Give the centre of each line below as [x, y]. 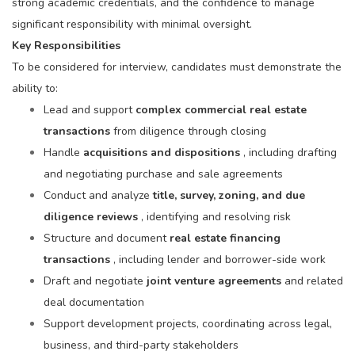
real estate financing [225, 238]
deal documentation [94, 302]
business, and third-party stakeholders [141, 345]
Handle [63, 153]
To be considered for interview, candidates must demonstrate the [177, 67]
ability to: [35, 88]
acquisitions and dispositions [163, 153]
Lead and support [90, 110]
